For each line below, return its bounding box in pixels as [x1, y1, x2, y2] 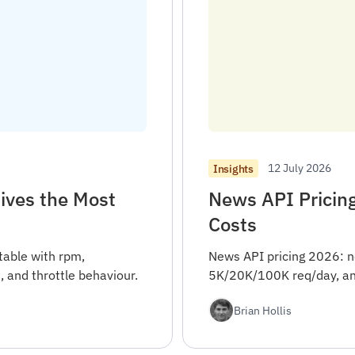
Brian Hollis [234, 302, 292, 318]
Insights [213, 161, 254, 176]
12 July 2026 [267, 160, 331, 176]
